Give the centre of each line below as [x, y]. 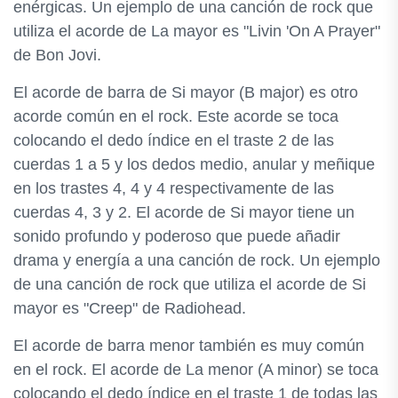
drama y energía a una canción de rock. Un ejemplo [197, 260]
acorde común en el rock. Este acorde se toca [176, 116]
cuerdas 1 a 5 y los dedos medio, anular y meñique [194, 164]
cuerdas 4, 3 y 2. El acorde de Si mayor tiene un [184, 212]
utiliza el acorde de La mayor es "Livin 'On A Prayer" [197, 31]
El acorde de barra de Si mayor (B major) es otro [186, 92]
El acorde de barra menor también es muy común [189, 346]
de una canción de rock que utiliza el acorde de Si [190, 284]
